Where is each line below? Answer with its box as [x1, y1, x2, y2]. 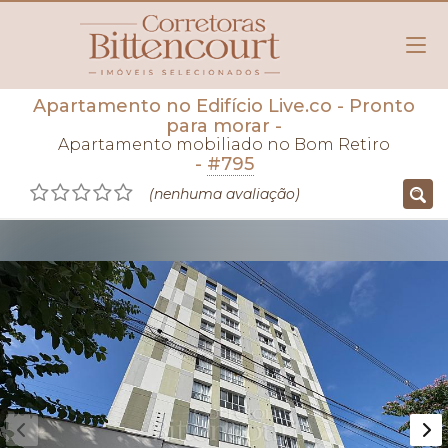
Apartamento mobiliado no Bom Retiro [58, 135, 390, 154]
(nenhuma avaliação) [149, 185, 300, 203]
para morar [166, 115, 270, 137]
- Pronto [332, 95, 415, 117]
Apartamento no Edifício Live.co [33, 95, 332, 117]
